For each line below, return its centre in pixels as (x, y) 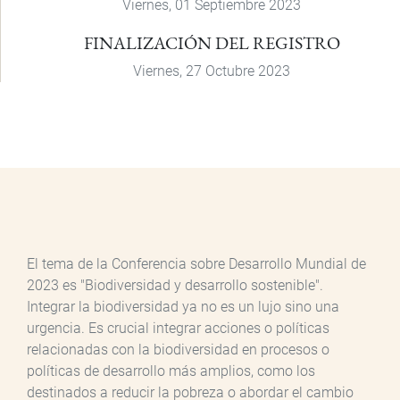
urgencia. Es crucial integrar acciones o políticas (178, 328)
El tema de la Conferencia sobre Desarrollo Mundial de (196, 263)
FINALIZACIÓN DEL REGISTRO (212, 42)
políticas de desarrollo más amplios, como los (171, 371)
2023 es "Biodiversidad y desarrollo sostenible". (175, 285)
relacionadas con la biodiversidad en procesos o (178, 349)
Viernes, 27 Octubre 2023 (212, 71)
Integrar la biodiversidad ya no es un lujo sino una (183, 306)
